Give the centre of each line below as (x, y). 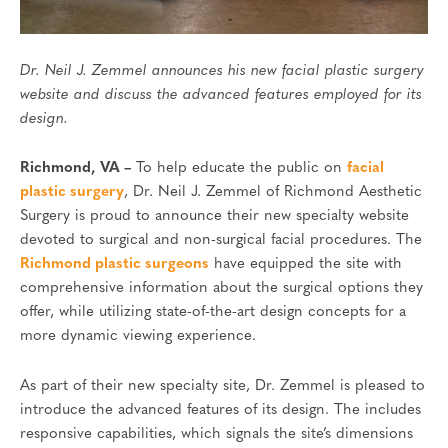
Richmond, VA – (78, 169)
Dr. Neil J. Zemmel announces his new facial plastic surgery (222, 71)
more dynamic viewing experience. (138, 337)
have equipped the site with (305, 265)
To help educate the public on (241, 169)
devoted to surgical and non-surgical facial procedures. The (221, 241)
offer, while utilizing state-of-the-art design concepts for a (213, 313)
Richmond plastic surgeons (114, 265)
